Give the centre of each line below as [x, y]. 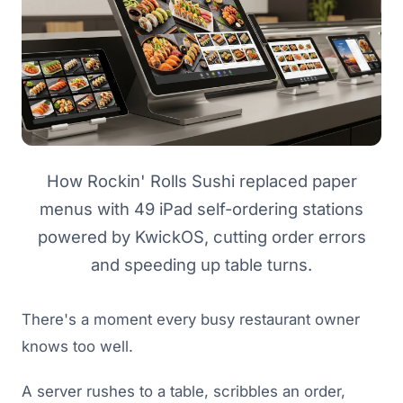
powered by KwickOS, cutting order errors [201, 237]
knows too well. [77, 347]
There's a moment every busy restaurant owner [191, 320]
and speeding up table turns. [201, 265]
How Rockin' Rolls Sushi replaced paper [201, 181]
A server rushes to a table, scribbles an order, [184, 392]
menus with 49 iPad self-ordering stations [201, 209]
